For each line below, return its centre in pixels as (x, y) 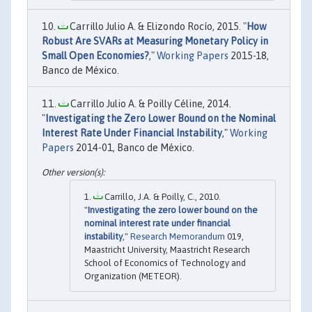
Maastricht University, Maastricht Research (167, 249)
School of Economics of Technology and (165, 263)
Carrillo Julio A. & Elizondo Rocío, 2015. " (157, 26)
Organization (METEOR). (133, 276)
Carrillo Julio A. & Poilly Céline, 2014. (150, 103)
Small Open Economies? (95, 55)
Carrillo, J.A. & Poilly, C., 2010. (162, 196)
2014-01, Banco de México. (134, 147)
